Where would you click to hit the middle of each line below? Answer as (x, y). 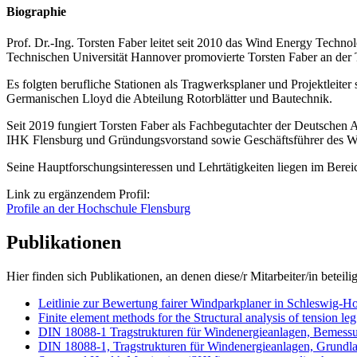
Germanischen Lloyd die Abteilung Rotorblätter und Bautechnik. (169, 99)
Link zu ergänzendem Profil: (80, 194)
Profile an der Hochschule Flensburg (98, 209)
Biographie (36, 11)
